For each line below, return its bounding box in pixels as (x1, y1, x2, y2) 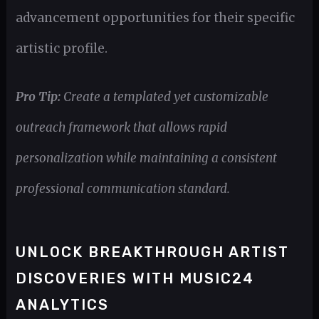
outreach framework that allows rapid (15, 119, 227, 135)
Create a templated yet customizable (63, 88, 268, 105)
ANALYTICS (15, 296, 109, 314)
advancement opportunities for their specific (15, 9, 295, 26)
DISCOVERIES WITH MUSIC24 (15, 270, 254, 288)
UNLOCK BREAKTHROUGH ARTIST (15, 244, 289, 261)
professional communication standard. (15, 180, 230, 197)
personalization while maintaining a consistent (15, 150, 277, 166)
